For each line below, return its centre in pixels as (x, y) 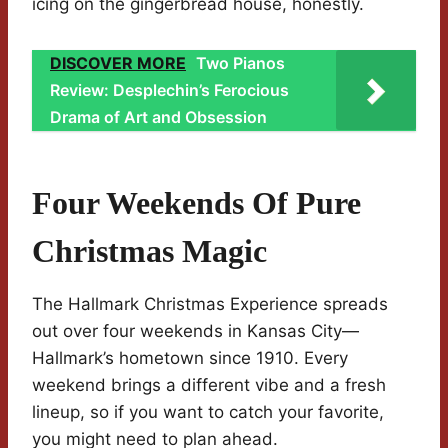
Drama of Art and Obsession (158, 117)
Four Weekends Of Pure (196, 203)
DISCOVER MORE (118, 63)
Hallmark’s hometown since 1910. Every (190, 358)
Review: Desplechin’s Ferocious (169, 90)
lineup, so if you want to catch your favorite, (208, 412)
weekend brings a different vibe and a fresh (209, 385)
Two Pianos (240, 63)
